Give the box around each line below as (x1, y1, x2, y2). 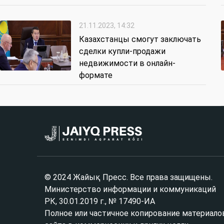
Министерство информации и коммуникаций (44, 184, 216, 194)
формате (79, 70, 112, 80)
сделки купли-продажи (79, 46, 165, 56)
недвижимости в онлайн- (79, 58, 175, 68)
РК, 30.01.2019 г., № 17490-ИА (44, 196, 155, 206)
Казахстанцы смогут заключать (79, 34, 201, 44)
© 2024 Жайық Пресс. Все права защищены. (44, 172, 212, 182)
